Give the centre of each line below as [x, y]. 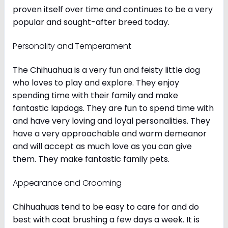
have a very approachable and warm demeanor [110, 133]
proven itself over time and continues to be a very [113, 9]
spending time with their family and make [95, 95]
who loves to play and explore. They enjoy [96, 82]
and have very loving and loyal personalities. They [111, 121]
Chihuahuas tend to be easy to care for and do [106, 207]
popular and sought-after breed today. [93, 22]
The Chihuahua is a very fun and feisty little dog [106, 70]
